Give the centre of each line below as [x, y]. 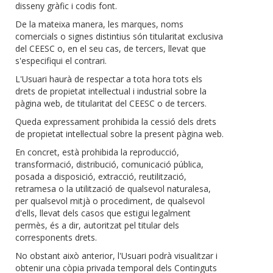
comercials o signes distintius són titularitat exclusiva [119, 37]
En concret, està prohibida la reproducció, [97, 152]
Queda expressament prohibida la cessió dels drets [116, 122]
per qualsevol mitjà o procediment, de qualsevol [110, 201]
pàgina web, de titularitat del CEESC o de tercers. [111, 104]
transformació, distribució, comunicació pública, [109, 165]
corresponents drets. [56, 238]
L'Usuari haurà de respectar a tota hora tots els [109, 79]
